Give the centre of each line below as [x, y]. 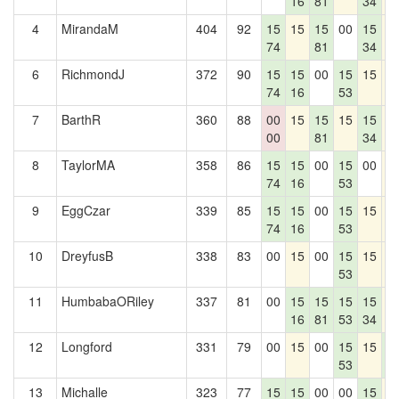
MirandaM [90, 28]
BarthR [81, 119]
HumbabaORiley [108, 301]
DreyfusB [87, 256]
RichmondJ [93, 74]
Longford [87, 346]
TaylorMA [88, 165]
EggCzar [86, 210]
